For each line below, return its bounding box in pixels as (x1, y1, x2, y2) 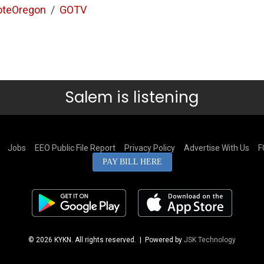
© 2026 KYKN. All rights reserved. (28, 235, 136, 244)
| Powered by (136, 235, 184, 244)
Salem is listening (65, 86, 199, 108)
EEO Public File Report (34, 143, 115, 153)
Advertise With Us (183, 143, 249, 153)
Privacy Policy (124, 143, 175, 153)
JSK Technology (184, 235, 236, 244)
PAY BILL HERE (102, 157, 162, 166)
